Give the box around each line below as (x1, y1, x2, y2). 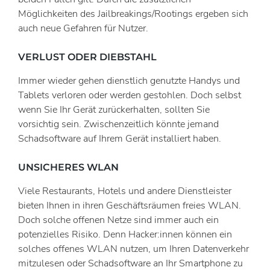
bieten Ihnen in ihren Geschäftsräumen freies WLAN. (18, 198, 241, 212)
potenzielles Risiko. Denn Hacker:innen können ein (18, 227, 232, 241)
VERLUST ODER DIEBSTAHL (18, 51, 157, 63)
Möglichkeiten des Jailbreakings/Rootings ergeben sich (18, 7, 248, 20)
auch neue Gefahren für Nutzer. (18, 21, 148, 35)
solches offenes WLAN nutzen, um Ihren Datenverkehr (18, 242, 249, 256)
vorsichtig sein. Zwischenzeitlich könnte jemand (18, 117, 219, 131)
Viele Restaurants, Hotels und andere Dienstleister (18, 184, 231, 198)
